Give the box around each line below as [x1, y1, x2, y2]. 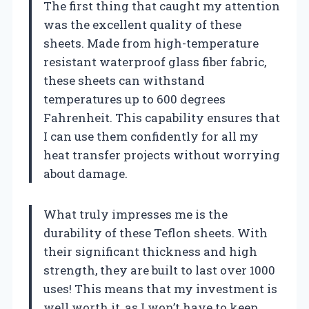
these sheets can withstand [43, 72, 205, 89]
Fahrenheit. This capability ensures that [43, 110, 280, 126]
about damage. [43, 166, 128, 182]
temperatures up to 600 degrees [43, 91, 226, 108]
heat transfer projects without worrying [43, 147, 280, 163]
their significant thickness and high [43, 243, 257, 260]
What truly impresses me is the [43, 206, 228, 223]
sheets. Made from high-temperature [43, 35, 259, 52]
